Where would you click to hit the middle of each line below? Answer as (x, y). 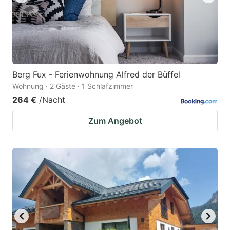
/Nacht (52, 99)
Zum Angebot (115, 120)
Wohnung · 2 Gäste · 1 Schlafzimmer (73, 86)
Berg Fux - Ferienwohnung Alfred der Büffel (96, 74)
